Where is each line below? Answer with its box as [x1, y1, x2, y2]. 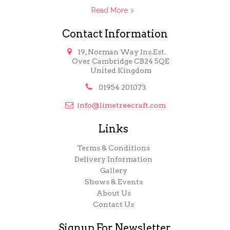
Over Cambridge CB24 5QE [72, 57, 170, 65]
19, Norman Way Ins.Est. [77, 48, 166, 56]
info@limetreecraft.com [77, 101, 166, 109]
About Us [96, 189, 131, 197]
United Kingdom [90, 66, 151, 74]
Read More [91, 6, 128, 14]
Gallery [100, 166, 127, 175]
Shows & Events [84, 178, 143, 186]
